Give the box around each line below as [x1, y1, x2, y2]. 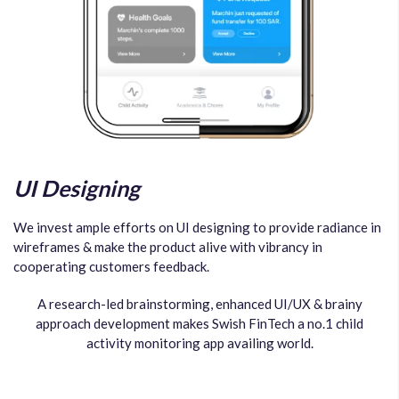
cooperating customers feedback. [13, 257, 209, 274]
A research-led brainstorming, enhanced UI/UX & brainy [37, 295, 362, 312]
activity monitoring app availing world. [85, 334, 313, 351]
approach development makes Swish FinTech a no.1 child [36, 314, 363, 331]
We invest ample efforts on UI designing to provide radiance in [13, 218, 381, 235]
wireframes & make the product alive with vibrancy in [13, 238, 322, 255]
